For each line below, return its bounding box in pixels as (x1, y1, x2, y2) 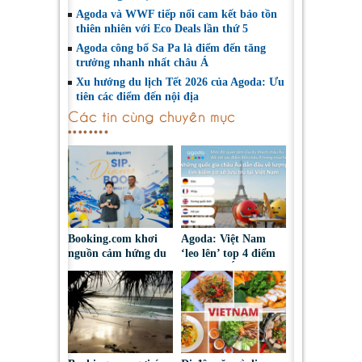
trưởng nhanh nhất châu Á (76, 56, 208, 69)
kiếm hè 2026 (181, 291, 246, 304)
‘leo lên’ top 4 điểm (181, 247, 276, 260)
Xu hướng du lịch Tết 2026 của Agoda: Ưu (76, 75, 284, 88)
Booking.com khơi (68, 233, 158, 246)
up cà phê (68, 291, 116, 304)
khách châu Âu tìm (181, 276, 276, 289)
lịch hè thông (68, 262, 132, 275)
